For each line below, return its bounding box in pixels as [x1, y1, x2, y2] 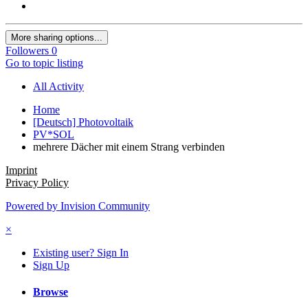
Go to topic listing [5, 56, 83, 69]
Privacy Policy [5, 176, 69, 188]
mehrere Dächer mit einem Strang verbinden [33, 140, 225, 153]
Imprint [5, 164, 37, 176]
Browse [33, 286, 68, 298]
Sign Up [33, 258, 69, 271]
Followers [5, 44, 49, 56]
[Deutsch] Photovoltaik [33, 115, 133, 128]
